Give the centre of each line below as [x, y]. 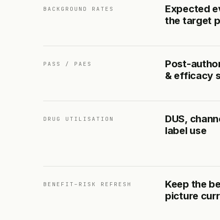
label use [186, 130]
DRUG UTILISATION [79, 119]
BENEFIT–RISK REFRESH [87, 184]
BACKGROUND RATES [79, 9]
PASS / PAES [68, 64]
